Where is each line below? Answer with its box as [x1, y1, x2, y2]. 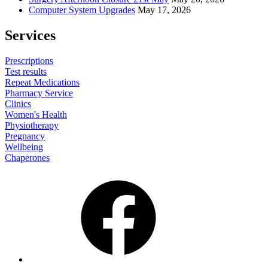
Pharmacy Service [5, 87, 73, 98]
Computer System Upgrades [29, 4, 135, 15]
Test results [5, 66, 47, 77]
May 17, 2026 [138, 4, 191, 15]
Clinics [5, 98, 31, 109]
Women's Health [5, 109, 67, 120]
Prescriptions [5, 55, 53, 66]
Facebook [28, 172, 65, 182]
